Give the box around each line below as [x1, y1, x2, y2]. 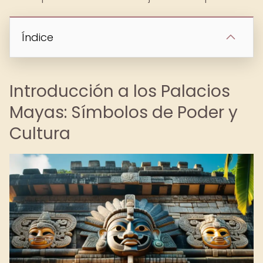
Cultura [9, 122, 70, 145]
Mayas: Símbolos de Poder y [9, 101, 238, 124]
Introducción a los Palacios [9, 80, 230, 103]
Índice [22, 30, 53, 45]
